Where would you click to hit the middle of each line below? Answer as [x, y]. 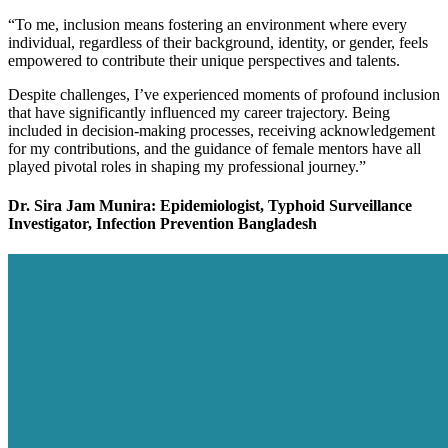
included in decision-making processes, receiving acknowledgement [221, 130]
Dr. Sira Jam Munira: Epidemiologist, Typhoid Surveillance [210, 205]
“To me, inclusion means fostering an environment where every [207, 24]
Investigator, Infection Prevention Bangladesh [162, 223]
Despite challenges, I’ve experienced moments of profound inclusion [224, 94]
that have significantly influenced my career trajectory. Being [199, 112]
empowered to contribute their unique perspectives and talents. [204, 60]
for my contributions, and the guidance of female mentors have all [214, 148]
